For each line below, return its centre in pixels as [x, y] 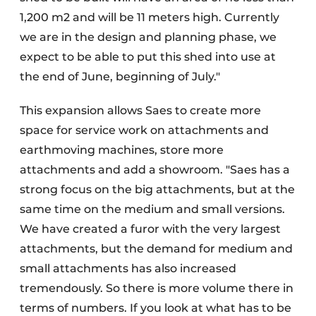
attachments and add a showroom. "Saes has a [155, 170]
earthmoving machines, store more [122, 150]
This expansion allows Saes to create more [140, 111]
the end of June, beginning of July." [120, 77]
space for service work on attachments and [144, 130]
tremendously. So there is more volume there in [157, 288]
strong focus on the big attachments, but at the [157, 190]
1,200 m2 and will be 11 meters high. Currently [150, 18]
